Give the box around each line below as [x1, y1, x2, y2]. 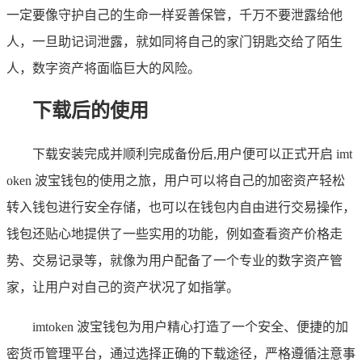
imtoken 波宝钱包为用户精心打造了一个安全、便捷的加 [32, 320, 348, 335]
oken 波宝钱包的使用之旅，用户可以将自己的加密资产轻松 [6, 174, 345, 188]
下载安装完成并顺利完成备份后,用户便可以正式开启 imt [32, 147, 352, 162]
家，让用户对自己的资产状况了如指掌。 [6, 280, 239, 295]
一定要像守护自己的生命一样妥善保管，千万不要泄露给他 [6, 8, 343, 23]
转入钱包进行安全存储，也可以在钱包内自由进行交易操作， [6, 200, 356, 215]
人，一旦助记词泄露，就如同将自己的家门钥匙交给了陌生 [6, 35, 343, 49]
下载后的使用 [32, 100, 149, 122]
